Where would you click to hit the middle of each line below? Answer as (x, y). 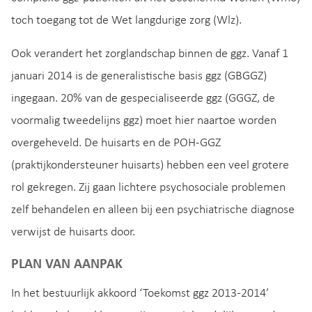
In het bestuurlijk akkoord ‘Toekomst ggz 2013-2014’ (140, 293)
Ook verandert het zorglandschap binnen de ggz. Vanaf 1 (150, 54)
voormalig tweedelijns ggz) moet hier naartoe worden (144, 120)
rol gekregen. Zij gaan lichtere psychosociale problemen (148, 187)
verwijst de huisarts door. (73, 232)
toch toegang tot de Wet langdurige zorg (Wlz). (126, 20)
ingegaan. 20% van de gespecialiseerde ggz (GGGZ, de (143, 98)
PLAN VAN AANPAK (67, 265)
